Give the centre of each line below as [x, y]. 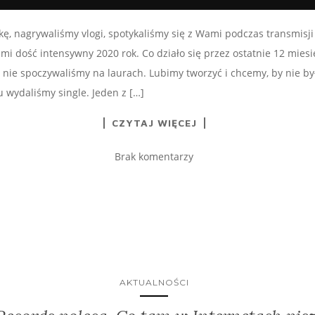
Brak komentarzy [154, 156]
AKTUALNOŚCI [154, 282]
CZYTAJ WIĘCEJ [154, 122]
